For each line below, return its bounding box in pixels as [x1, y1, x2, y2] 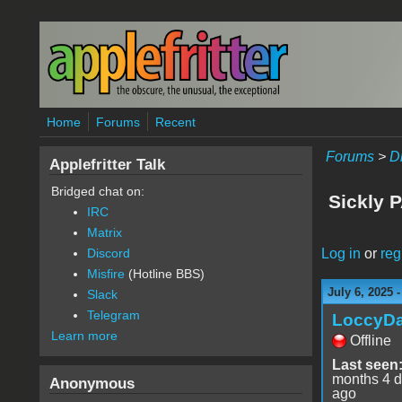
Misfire [86, 267, 125, 281]
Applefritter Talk [48, 155, 165, 173]
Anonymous [48, 374, 135, 392]
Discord [86, 246, 130, 260]
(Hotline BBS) [124, 267, 205, 281]
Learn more [50, 328, 118, 343]
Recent [154, 115, 196, 129]
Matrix [86, 225, 122, 240]
